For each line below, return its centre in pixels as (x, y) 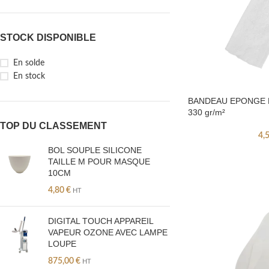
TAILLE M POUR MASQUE (99, 162)
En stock (29, 76)
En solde (29, 63)
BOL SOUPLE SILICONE (95, 150)
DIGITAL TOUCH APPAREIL (101, 221)
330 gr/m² (206, 112)
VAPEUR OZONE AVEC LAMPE (108, 232)
